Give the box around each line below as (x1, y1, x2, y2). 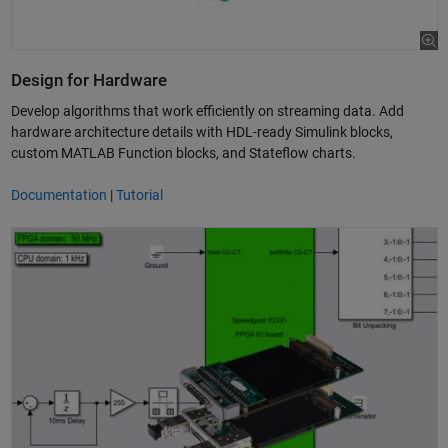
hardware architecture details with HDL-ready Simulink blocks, (10, 124, 393, 141)
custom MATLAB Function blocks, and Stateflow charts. (10, 145, 356, 162)
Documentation (10, 187, 107, 204)
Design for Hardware (10, 70, 167, 90)
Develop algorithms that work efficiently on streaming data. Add (10, 103, 404, 120)
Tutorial (115, 187, 163, 204)
